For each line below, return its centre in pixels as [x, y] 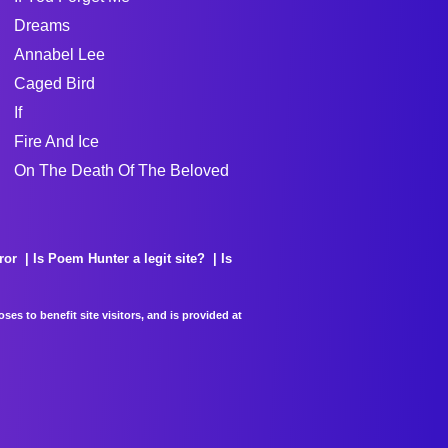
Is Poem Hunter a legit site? [119, 258]
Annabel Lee [59, 54]
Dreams [41, 25]
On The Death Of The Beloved [121, 170]
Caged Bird [54, 83]
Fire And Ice [56, 141]
